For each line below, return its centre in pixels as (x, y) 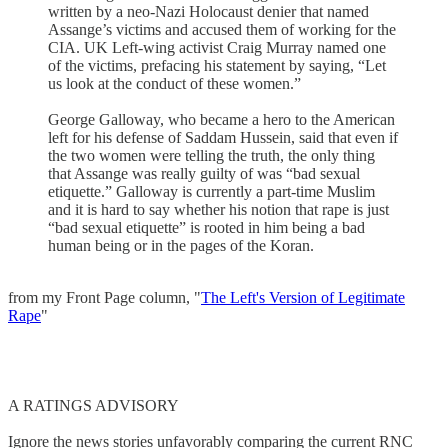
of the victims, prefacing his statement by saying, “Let (217, 65)
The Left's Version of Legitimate (303, 297)
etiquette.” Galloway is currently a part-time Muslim (211, 191)
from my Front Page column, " (104, 297)
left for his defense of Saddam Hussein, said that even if (223, 137)
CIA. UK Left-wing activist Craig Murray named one (217, 47)
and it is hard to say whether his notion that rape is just (218, 209)
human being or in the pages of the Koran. (181, 245)
